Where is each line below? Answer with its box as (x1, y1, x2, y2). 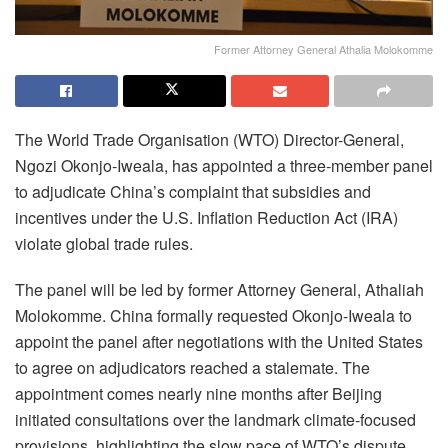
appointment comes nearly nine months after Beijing (15, 381, 382, 405)
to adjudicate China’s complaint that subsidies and (15, 179, 371, 203)
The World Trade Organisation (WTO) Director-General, (15, 127, 404, 151)
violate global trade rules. (15, 231, 193, 255)
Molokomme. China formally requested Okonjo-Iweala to (15, 303, 412, 327)
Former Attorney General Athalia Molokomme (214, 40, 433, 57)
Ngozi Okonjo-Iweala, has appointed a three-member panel (15, 153, 433, 177)
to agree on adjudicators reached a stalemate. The (15, 355, 370, 379)
